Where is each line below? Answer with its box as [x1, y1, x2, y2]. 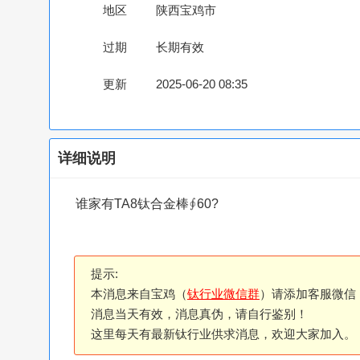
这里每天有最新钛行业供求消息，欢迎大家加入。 [91, 328, 356, 341]
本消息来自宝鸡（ [91, 288, 187, 301]
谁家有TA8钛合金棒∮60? [76, 197, 219, 211]
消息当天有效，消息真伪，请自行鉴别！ [91, 308, 308, 321]
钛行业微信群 [187, 288, 260, 301]
